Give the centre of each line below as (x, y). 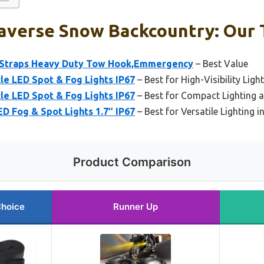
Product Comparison (132, 162)
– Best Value (221, 63)
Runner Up (136, 206)
